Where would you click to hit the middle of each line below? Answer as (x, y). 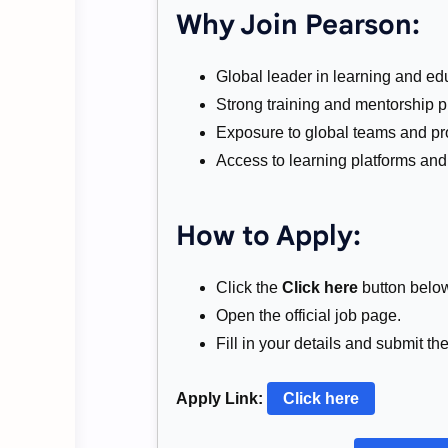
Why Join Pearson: (298, 25)
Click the (249, 288)
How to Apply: (268, 236)
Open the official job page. (308, 316)
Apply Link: (219, 399)
